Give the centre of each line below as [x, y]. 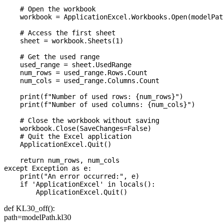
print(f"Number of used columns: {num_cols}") [100, 105]
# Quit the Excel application [68, 137]
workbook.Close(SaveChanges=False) [78, 129]
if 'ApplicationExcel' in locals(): [80, 184]
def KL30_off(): [29, 209]
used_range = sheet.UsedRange [68, 65]
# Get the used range [52, 57]
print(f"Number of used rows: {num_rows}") [94, 97]
